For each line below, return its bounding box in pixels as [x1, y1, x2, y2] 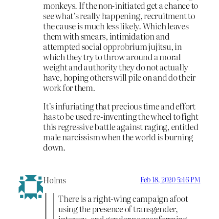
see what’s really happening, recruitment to [43, 9, 195, 22]
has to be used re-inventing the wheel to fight [43, 109, 198, 122]
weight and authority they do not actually [43, 60, 189, 73]
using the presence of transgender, [58, 202, 178, 215]
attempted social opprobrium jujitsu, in [43, 40, 182, 52]
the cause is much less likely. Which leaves [43, 19, 189, 32]
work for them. [43, 81, 95, 93]
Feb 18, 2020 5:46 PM [140, 174, 200, 184]
